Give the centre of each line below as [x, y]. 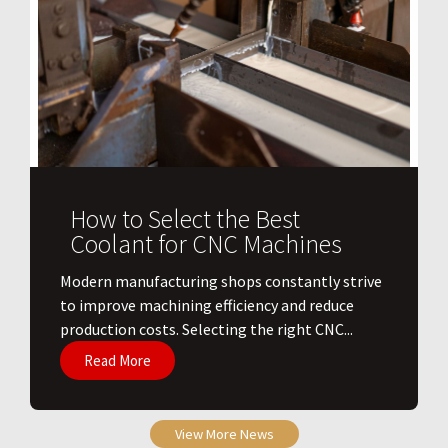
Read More [117, 361]
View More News [224, 434]
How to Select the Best [185, 219]
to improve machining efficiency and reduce [207, 305]
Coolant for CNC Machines [206, 244]
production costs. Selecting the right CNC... [206, 329]
